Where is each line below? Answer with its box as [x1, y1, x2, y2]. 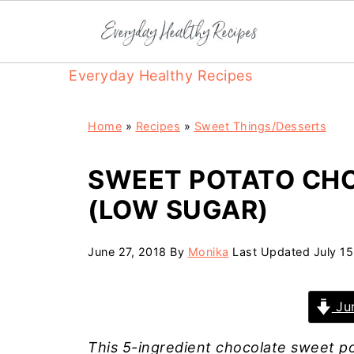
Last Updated [228, 245, 314, 258]
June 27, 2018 [88, 245, 167, 258]
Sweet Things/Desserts [194, 119, 326, 133]
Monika [187, 245, 229, 258]
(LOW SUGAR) [88, 194, 269, 225]
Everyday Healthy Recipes [69, 67, 252, 84]
